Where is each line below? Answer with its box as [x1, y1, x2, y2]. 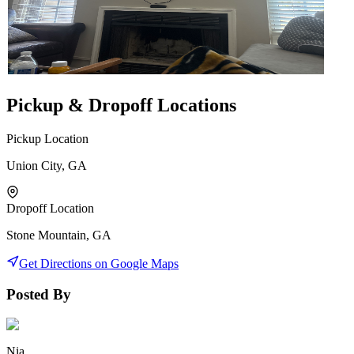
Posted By [6, 285, 71, 303]
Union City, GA [6, 158, 87, 172]
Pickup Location [6, 131, 88, 145]
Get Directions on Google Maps [19, 256, 179, 270]
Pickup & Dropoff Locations [6, 94, 236, 115]
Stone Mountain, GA [6, 228, 111, 242]
